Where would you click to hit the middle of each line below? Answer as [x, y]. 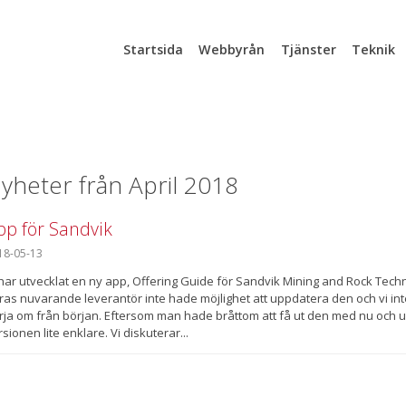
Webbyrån [232, 49]
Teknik [373, 49]
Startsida [153, 49]
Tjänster [308, 49]
